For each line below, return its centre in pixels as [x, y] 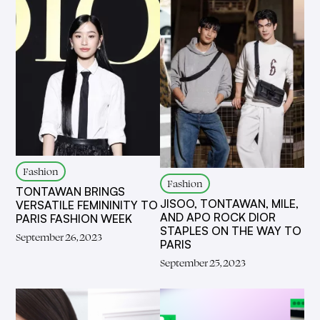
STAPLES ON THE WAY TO [231, 231]
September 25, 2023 [203, 263]
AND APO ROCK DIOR [218, 217]
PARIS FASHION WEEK [74, 218]
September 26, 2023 [59, 236]
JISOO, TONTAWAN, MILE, [229, 204]
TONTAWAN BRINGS [71, 191]
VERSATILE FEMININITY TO [87, 205]
